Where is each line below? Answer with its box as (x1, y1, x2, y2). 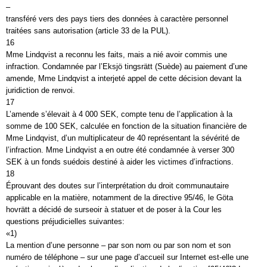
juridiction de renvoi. (6, 86, 75, 95)
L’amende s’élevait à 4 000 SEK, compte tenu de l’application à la (6, 110, 232, 119)
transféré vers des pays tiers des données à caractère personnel (6, 14, 228, 23)
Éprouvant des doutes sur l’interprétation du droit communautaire (6, 181, 229, 190)
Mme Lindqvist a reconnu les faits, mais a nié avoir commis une (6, 50, 227, 59)
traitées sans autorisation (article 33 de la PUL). (6, 26, 170, 35)
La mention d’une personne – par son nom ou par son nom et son (6, 241, 231, 250)
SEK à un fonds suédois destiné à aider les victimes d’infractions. (6, 157, 234, 166)
